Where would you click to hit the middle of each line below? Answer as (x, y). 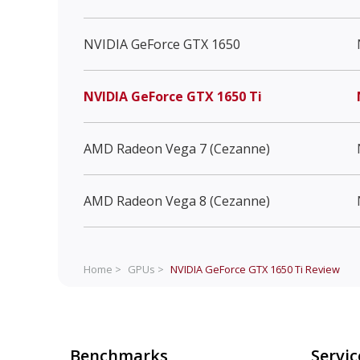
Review (321, 269)
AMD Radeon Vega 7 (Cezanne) (177, 148)
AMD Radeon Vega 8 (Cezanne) (177, 200)
